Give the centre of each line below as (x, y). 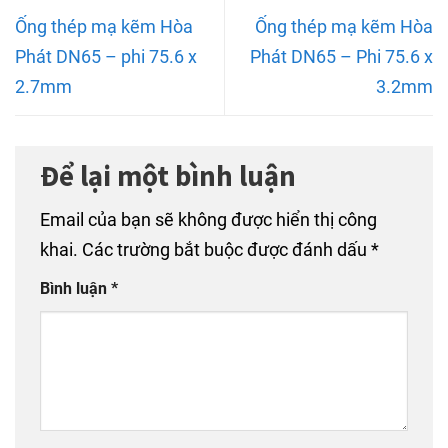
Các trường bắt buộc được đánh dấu (226, 250)
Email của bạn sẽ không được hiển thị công (208, 220)
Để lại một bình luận (171, 175)
